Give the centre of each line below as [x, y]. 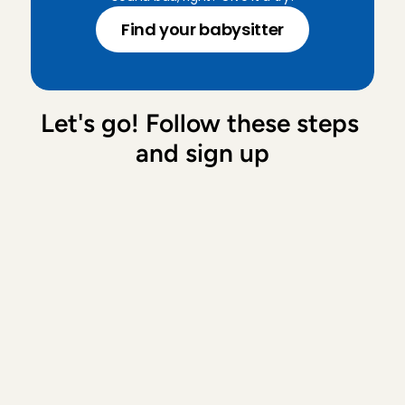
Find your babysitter [202, 29]
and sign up [202, 153]
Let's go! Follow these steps [199, 123]
